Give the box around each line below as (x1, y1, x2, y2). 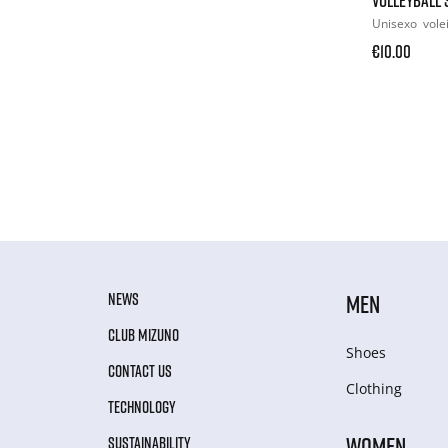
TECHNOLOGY (108, 396, 176, 417)
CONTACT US (108, 360, 172, 381)
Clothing (346, 378, 403, 398)
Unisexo (372, 14, 420, 32)
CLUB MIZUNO (108, 324, 179, 345)
